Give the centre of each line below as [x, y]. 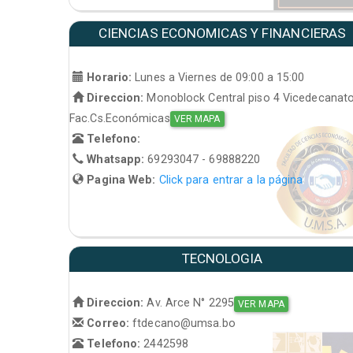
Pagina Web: [121, 179]
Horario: [110, 77]
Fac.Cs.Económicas [120, 118]
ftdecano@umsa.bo [184, 323]
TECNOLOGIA [222, 259]
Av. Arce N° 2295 [189, 303]
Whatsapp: [116, 159]
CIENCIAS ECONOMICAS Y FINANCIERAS [222, 33]
